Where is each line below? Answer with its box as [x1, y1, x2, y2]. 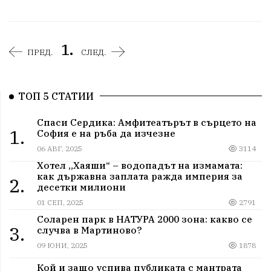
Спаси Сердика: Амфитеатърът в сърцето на [36, 116, 256, 128]
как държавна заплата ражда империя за [36, 169, 243, 182]
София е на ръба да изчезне [36, 126, 175, 139]
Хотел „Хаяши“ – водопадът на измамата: [36, 158, 243, 171]
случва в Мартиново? [36, 223, 142, 236]
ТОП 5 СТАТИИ [18, 90, 94, 103]
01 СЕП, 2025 [36, 197, 83, 207]
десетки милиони [36, 180, 126, 193]
